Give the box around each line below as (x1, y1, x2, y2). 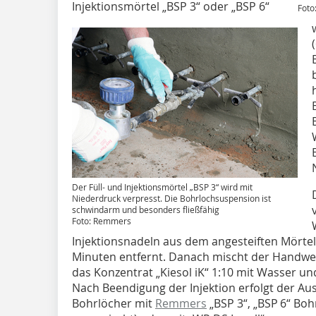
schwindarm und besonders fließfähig (72, 204, 219, 216)
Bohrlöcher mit (72, 296, 155, 312)
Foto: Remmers (72, 215, 131, 227)
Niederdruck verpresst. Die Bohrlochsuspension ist (72, 193, 271, 205)
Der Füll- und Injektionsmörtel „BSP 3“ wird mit (72, 181, 253, 193)
